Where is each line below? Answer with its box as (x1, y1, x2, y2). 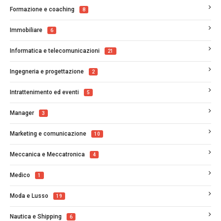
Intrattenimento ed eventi (10, 88, 79, 96)
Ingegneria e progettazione (10, 68, 84, 75)
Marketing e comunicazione (10, 130, 86, 137)
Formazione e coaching (10, 5, 74, 13)
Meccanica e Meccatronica (10, 150, 85, 158)
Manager (10, 109, 34, 116)
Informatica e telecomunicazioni (10, 47, 100, 54)
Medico (10, 171, 30, 179)
